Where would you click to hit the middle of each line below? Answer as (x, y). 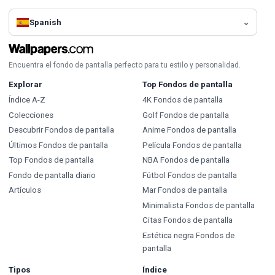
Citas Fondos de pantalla (187, 220)
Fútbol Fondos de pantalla (189, 175)
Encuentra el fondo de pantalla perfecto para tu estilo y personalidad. (125, 65)
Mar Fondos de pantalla (184, 190)
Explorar (25, 85)
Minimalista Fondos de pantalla (198, 205)
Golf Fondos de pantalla (185, 115)
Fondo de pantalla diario (52, 175)
